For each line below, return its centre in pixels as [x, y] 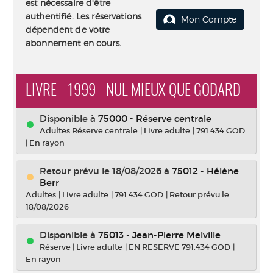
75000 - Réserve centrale [155, 119]
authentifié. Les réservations [84, 16]
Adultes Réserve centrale [89, 131]
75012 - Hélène [205, 171]
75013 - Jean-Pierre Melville [159, 235]
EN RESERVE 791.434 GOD [179, 247]
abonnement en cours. [73, 43]
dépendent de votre [68, 30]
